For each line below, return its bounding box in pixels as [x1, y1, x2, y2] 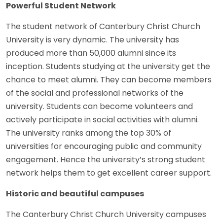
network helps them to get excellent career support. [6, 167, 212, 179]
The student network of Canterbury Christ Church [6, 21, 200, 33]
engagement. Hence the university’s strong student [6, 154, 205, 166]
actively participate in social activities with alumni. [6, 114, 199, 126]
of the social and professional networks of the [6, 87, 184, 99]
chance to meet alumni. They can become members [6, 74, 212, 86]
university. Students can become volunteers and [6, 101, 193, 112]
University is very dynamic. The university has [6, 34, 179, 46]
